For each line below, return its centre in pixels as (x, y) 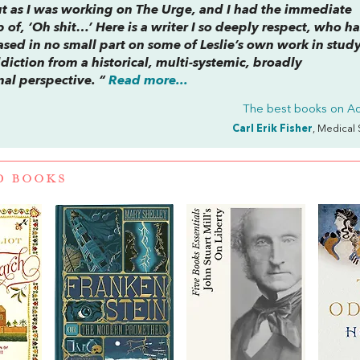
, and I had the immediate (272, 10)
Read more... (149, 81)
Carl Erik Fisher (273, 129)
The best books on (295, 109)
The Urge (164, 10)
